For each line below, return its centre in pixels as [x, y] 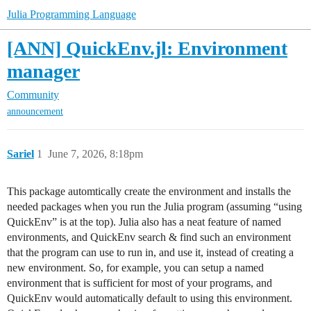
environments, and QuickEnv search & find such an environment [149, 237]
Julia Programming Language [72, 14]
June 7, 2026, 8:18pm [95, 154]
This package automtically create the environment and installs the [149, 192]
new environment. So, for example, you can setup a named [135, 268]
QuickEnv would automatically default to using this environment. [150, 299]
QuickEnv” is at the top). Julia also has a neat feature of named [144, 222]
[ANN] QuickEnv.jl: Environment [147, 48]
